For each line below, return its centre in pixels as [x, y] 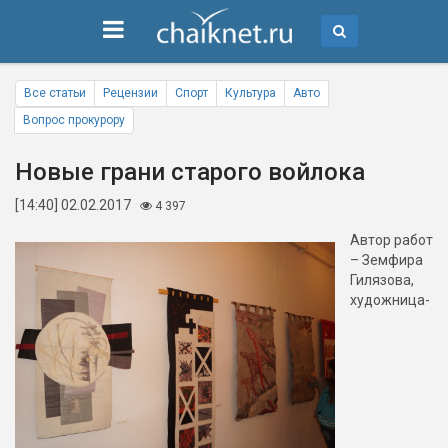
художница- [390, 300]
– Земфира [386, 260]
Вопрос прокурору [74, 120]
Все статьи [55, 93]
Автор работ [391, 240]
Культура [250, 93]
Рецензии [130, 93]
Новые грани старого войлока [190, 172]
